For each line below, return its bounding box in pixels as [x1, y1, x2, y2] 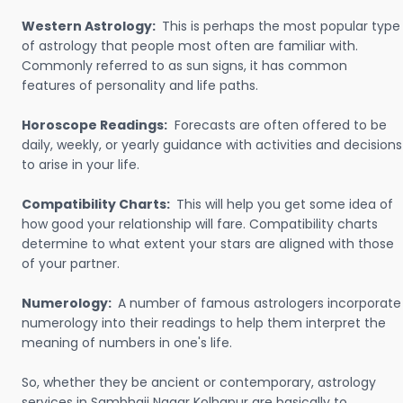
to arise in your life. [22, 156, 139, 174]
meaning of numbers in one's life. [22, 334, 232, 352]
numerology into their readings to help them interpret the [22, 314, 386, 332]
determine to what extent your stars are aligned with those [22, 235, 394, 253]
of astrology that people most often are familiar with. [22, 37, 358, 55]
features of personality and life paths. [22, 76, 258, 94]
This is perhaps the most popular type [162, 17, 400, 35]
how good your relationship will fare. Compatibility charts [22, 215, 378, 233]
